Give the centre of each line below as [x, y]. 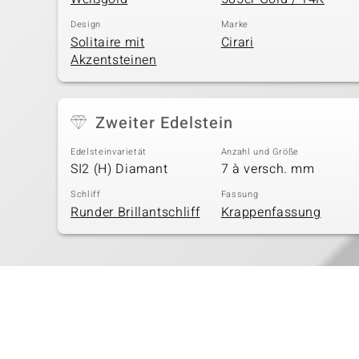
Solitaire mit [108, 42]
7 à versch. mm [268, 169]
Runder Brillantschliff [135, 212]
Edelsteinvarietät [109, 151]
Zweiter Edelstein [164, 123]
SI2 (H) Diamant [119, 169]
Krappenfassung [271, 212]
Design [86, 24]
